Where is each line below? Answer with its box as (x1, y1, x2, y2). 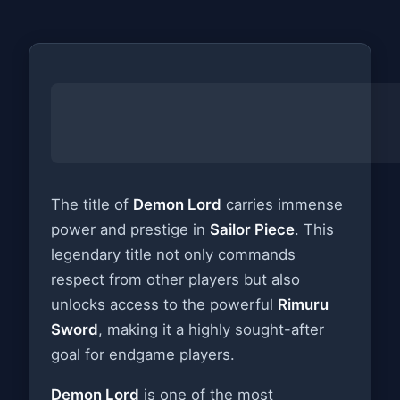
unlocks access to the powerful (51, 296, 278, 314)
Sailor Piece (210, 221, 295, 239)
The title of (51, 196, 133, 214)
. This (295, 221, 334, 239)
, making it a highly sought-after (98, 321, 324, 339)
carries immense (221, 196, 343, 214)
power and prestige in (51, 221, 210, 239)
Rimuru (278, 296, 329, 314)
